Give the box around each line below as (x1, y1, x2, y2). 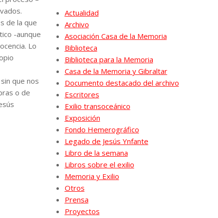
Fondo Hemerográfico (64, 124, 139, 134)
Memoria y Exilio (64, 171, 119, 181)
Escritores (64, 89, 99, 99)
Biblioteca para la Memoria (64, 54, 153, 64)
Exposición (64, 112, 100, 123)
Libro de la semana (64, 147, 128, 158)
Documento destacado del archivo (64, 77, 179, 88)
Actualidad (64, 7, 99, 18)
